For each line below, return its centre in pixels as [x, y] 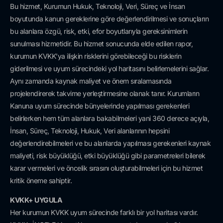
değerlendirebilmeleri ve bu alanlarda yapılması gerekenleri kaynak [110, 143]
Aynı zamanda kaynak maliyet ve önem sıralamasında [91, 81]
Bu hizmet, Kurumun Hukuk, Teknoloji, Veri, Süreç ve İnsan [98, 6]
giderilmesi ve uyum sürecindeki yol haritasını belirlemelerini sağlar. [109, 69]
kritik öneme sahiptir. [41, 181]
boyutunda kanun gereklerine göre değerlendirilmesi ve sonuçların [109, 19]
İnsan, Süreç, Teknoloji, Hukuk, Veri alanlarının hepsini [90, 131]
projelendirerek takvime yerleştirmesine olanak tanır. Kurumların [105, 94]
